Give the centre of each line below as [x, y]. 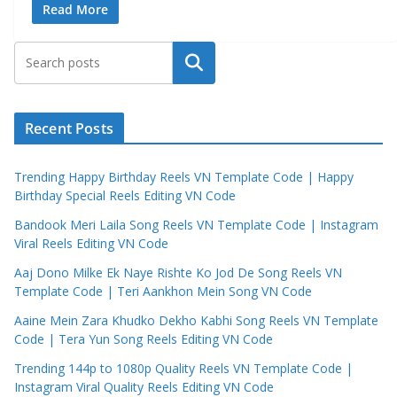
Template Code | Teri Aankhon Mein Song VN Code [163, 292]
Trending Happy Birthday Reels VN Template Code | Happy [184, 177]
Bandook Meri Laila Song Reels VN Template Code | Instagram [196, 225]
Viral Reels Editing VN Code [91, 244]
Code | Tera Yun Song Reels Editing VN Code [144, 339]
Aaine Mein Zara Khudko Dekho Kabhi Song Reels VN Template [196, 321]
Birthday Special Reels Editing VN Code [125, 196]
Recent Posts [69, 129]
